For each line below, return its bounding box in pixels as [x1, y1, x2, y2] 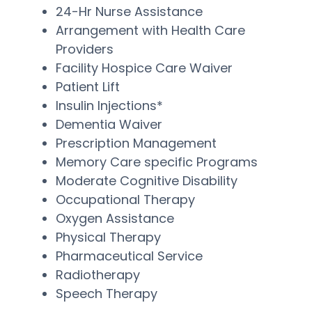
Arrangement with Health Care [56, 21, 245, 39]
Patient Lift [56, 77, 120, 95]
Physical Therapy [56, 228, 161, 246]
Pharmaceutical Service [56, 247, 203, 265]
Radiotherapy [56, 265, 140, 283]
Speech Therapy [56, 284, 157, 302]
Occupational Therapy [56, 190, 195, 208]
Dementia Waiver [56, 115, 162, 133]
